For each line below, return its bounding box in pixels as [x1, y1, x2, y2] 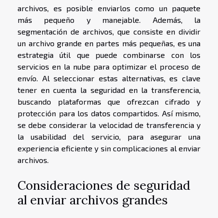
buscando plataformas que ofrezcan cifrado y [18, 97, 200, 107]
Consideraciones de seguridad [18, 178, 190, 194]
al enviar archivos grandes [18, 192, 168, 208]
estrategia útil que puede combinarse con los [18, 50, 200, 60]
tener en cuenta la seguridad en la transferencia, [18, 85, 200, 95]
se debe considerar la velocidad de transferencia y [18, 120, 200, 130]
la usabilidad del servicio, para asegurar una [18, 132, 200, 142]
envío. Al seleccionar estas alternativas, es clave [18, 73, 200, 83]
